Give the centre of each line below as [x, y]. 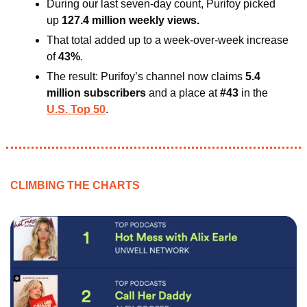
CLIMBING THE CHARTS [75, 186]
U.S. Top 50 [76, 110]
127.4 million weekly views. [131, 21]
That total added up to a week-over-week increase [168, 40]
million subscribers [96, 93]
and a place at [182, 93]
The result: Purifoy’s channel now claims [146, 77]
